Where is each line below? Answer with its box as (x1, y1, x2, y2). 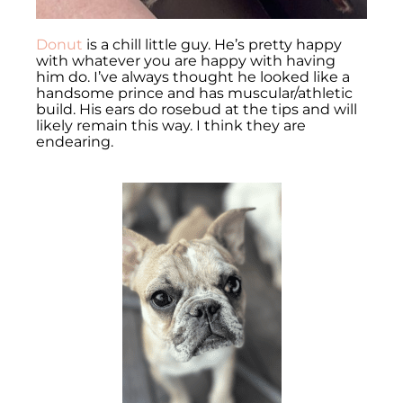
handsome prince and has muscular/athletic (36, 84, 353, 102)
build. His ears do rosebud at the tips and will (36, 100, 357, 118)
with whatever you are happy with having (36, 51, 336, 69)
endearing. (36, 132, 117, 150)
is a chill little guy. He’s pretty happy (86, 35, 342, 53)
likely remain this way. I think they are (36, 116, 306, 134)
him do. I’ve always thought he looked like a (36, 67, 350, 85)
